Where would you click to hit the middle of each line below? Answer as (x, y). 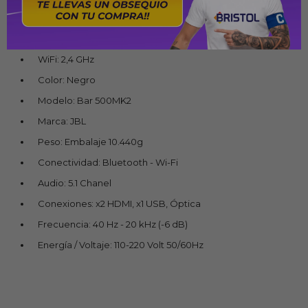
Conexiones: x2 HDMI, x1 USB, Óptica (119, 203)
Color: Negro (67, 79)
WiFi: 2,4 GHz (66, 59)
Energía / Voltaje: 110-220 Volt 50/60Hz (121, 244)
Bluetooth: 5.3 (69, 38)
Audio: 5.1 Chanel (75, 183)
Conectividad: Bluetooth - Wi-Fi (108, 162)
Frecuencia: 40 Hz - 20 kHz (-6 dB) (113, 224)
